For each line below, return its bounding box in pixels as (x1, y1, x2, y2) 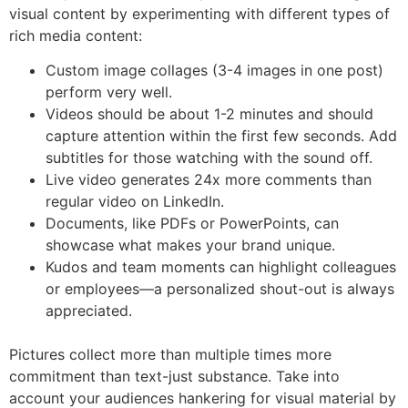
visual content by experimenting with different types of (9, 4, 390, 23)
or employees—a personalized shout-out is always (46, 280, 394, 299)
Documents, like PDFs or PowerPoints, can (46, 214, 339, 233)
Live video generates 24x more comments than (46, 170, 372, 189)
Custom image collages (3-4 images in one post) (46, 61, 383, 80)
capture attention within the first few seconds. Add (46, 127, 397, 146)
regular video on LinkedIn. (46, 192, 224, 211)
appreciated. (46, 301, 132, 321)
